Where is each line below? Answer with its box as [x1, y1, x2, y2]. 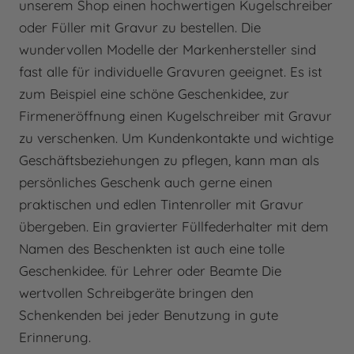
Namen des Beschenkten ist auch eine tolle [19, 239, 284, 257]
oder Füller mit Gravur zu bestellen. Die [19, 18, 261, 36]
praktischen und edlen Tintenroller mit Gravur [19, 195, 303, 213]
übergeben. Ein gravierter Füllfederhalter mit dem [19, 217, 329, 235]
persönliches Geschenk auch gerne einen [19, 173, 273, 190]
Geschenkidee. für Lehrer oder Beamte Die [19, 262, 281, 279]
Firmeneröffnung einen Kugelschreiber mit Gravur [19, 107, 332, 124]
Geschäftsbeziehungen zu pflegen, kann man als [19, 151, 319, 168]
